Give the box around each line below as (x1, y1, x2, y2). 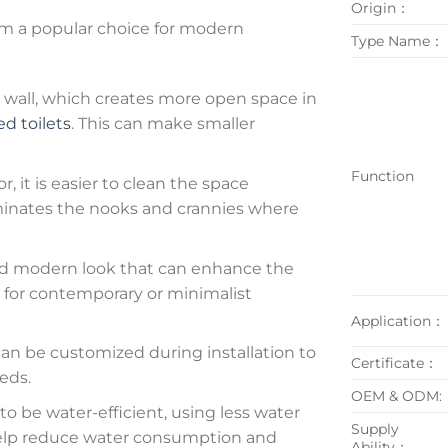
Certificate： (351, 353, 438, 372)
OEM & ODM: (351, 386, 442, 405)
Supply (351, 419, 399, 438)
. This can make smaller (70, 114, 255, 134)
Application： (351, 311, 445, 330)
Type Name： (351, 31, 444, 50)
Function (351, 166, 414, 185)
